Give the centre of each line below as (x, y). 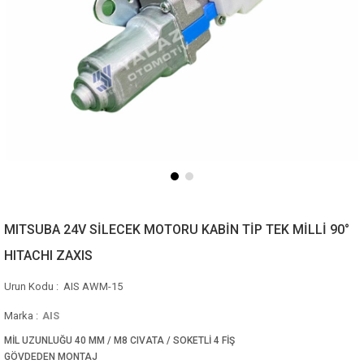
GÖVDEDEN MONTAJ (51, 356)
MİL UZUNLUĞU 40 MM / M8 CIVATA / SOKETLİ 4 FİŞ (119, 340)
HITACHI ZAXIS (48, 255)
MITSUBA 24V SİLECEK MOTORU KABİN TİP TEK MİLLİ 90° (177, 229)
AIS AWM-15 (92, 286)
